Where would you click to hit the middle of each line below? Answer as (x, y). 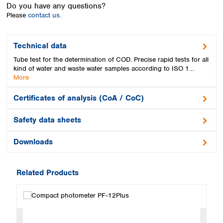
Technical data (40, 46)
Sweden (105, 15)
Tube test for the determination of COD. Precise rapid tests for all (111, 59)
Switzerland (110, 27)
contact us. (45, 15)
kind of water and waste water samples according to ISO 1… (104, 68)
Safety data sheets (47, 120)
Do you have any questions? (56, 6)
